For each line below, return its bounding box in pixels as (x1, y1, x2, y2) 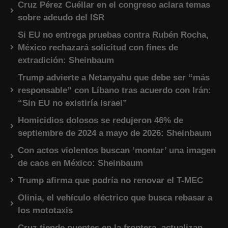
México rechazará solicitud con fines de (18, 43, 178, 53)
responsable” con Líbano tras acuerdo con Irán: (18, 85, 211, 96)
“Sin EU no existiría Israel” (18, 98, 127, 108)
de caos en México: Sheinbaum (18, 158, 143, 168)
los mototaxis (18, 206, 73, 216)
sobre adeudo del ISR (18, 13, 104, 23)
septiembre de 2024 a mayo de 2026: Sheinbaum (18, 128, 212, 138)
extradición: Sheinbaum (18, 55, 114, 66)
